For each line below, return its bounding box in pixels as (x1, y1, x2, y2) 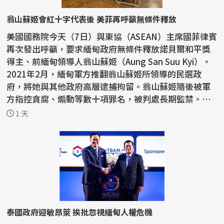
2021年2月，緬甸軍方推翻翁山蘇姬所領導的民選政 (6, 67, 202, 80)
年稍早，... (6, 105, 48, 118)
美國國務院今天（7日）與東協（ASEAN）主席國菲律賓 (6, 30, 217, 43)
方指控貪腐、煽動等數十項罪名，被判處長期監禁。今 (6, 92, 211, 105)
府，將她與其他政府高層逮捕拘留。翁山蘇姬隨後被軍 (6, 80, 211, 93)
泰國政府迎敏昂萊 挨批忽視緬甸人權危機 (6, 206, 153, 218)
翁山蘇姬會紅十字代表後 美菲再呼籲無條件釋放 (6, 13, 177, 25)
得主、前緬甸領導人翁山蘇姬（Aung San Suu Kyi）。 (6, 55, 211, 68)
